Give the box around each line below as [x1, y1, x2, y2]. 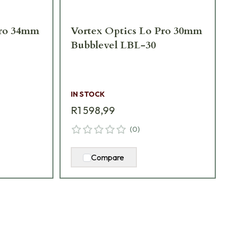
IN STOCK [70, 90, 105, 99]
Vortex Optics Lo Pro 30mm [70, 24, 202, 38]
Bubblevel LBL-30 [70, 38, 156, 52]
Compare [91, 152, 125, 163]
